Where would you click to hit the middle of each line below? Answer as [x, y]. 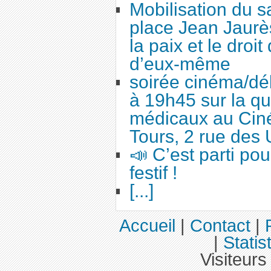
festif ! [154, 172]
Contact [220, 226]
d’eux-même [180, 64]
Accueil [147, 226]
